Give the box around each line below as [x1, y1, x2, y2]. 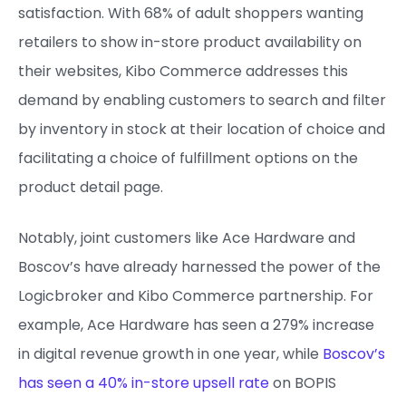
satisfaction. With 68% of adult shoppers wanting [18, 3, 363, 24]
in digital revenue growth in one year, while [18, 343, 323, 364]
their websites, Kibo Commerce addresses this [18, 61, 348, 82]
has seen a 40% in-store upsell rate [18, 372, 269, 393]
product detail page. [18, 177, 163, 198]
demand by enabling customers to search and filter [18, 90, 386, 111]
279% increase [273, 314, 374, 335]
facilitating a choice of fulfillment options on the [18, 148, 358, 169]
